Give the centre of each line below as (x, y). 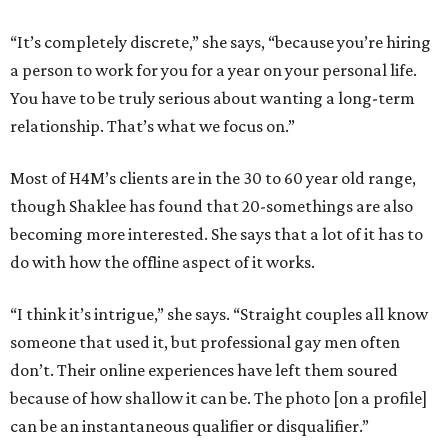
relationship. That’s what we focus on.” (152, 126)
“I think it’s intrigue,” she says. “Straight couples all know (219, 314)
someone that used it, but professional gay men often (205, 342)
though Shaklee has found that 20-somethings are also (211, 206)
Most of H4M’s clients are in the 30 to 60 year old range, (213, 178)
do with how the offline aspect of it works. (162, 262)
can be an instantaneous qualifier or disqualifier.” (189, 426)
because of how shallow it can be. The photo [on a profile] (218, 398)
